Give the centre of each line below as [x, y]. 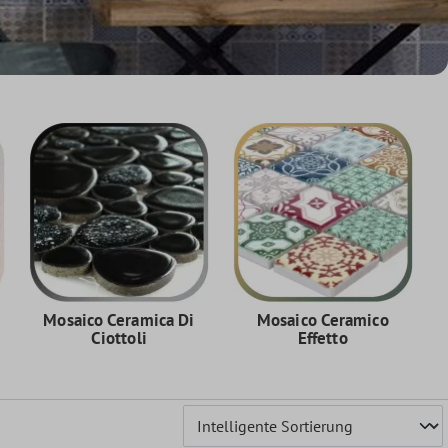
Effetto [322, 337]
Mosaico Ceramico [323, 319]
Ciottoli [118, 337]
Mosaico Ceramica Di [119, 319]
